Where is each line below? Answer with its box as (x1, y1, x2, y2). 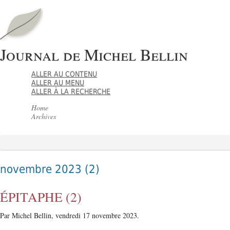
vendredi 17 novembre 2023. (55, 210, 139, 220)
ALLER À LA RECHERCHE (31, 87, 111, 96)
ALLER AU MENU (31, 79, 85, 87)
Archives (31, 111, 56, 122)
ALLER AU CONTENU (31, 70, 98, 79)
